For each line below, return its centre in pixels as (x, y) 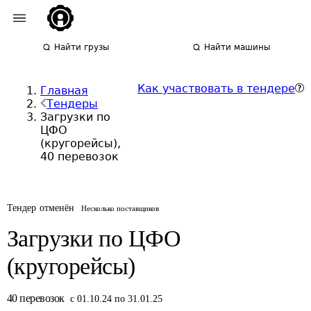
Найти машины (237, 47)
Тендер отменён (41, 208)
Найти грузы (82, 47)
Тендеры (72, 104)
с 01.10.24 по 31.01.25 (116, 299)
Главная (64, 91)
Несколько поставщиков (120, 208)
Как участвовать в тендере (216, 89)
